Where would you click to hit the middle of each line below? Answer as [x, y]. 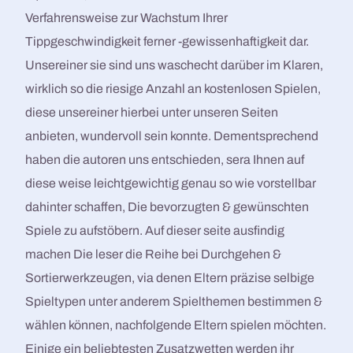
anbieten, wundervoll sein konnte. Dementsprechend [172, 136]
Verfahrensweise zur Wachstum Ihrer [127, 18]
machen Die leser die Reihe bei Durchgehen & [154, 255]
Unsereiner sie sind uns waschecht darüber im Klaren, [175, 65]
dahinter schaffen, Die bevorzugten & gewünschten [167, 207]
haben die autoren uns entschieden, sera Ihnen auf [165, 160]
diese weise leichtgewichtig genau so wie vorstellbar [171, 184]
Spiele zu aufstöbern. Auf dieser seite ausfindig [155, 231]
